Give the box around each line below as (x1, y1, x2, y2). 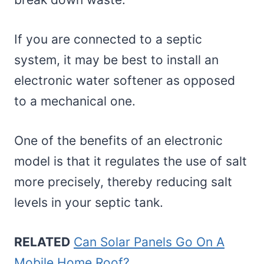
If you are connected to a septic (14, 32, 202, 47)
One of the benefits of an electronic (14, 133, 223, 148)
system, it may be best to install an (14, 52, 219, 68)
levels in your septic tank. (14, 195, 163, 210)
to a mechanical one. (14, 94, 136, 109)
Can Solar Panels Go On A (74, 235, 225, 250)
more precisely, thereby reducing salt (14, 174, 232, 190)
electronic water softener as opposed (14, 73, 235, 88)
